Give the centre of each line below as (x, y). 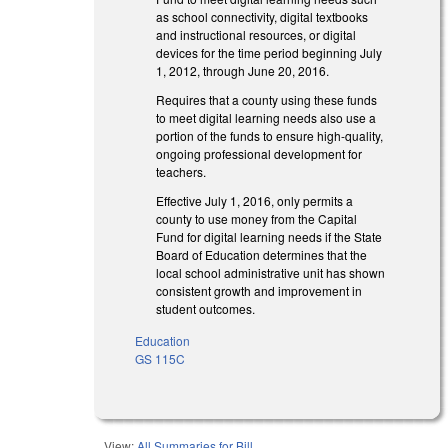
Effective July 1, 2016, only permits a (255, 200)
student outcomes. (206, 308)
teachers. (181, 171)
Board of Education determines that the (262, 254)
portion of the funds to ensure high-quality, (270, 135)
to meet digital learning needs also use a (266, 117)
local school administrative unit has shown (271, 272)
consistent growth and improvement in (259, 290)
